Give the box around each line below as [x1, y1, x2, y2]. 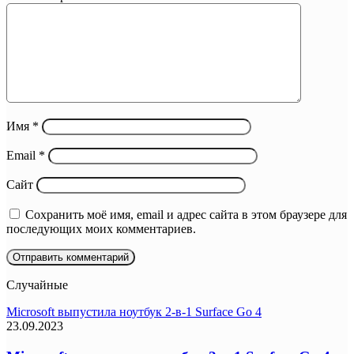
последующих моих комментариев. [6, 221, 196, 235]
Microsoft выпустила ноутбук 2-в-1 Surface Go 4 [6, 304, 262, 318]
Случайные [6, 277, 68, 292]
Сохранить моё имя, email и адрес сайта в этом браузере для [25, 207, 347, 221]
